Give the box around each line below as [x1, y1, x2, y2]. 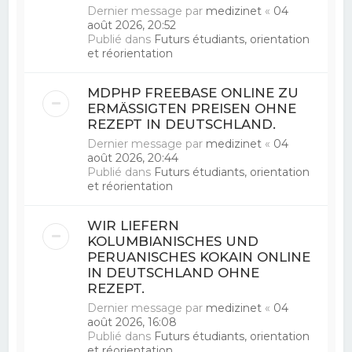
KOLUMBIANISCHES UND [87, 233, 259, 249]
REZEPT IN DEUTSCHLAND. [87, 115, 277, 132]
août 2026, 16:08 [87, 314, 178, 329]
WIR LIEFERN [87, 217, 180, 233]
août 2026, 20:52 [87, 17, 177, 32]
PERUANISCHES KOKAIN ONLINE [87, 248, 311, 265]
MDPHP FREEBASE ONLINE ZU [87, 84, 299, 101]
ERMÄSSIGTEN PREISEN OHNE [87, 100, 297, 116]
